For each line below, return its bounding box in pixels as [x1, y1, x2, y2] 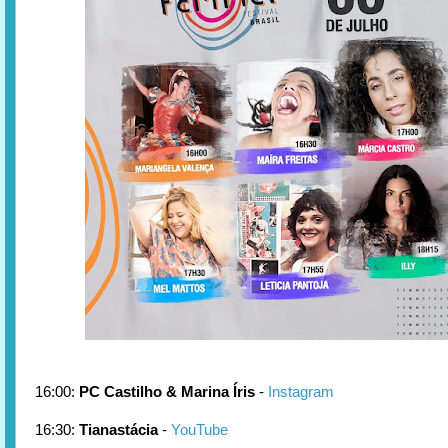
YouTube [171, 421, 228, 438]
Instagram [268, 383, 334, 400]
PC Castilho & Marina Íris [79, 383, 255, 400]
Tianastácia [79, 421, 162, 438]
